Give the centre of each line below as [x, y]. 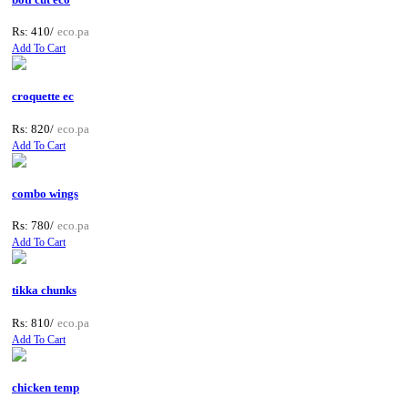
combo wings [45, 193]
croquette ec [43, 97]
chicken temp [46, 388]
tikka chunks [44, 291]
